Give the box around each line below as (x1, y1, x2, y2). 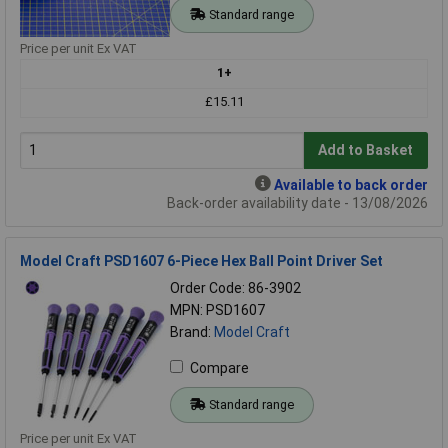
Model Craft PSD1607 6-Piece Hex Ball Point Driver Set (20, 252, 383, 269)
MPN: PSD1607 (170, 301, 265, 318)
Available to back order (274, 176, 428, 193)
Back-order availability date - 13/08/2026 (167, 194, 428, 211)
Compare (190, 359, 249, 376)
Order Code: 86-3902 (170, 279, 301, 296)
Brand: (170, 323, 214, 340)
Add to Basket (318, 142, 414, 159)
